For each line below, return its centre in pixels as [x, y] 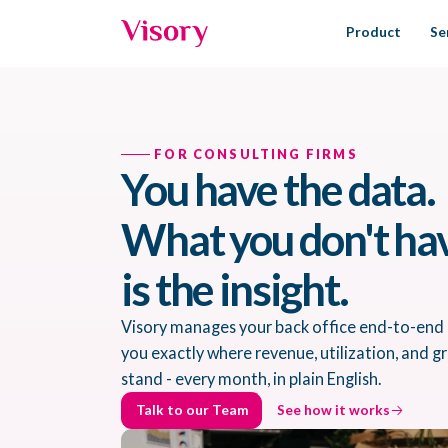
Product [374, 31]
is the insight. [234, 289]
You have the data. [278, 189]
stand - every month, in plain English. [251, 378]
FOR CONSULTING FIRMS [254, 154]
